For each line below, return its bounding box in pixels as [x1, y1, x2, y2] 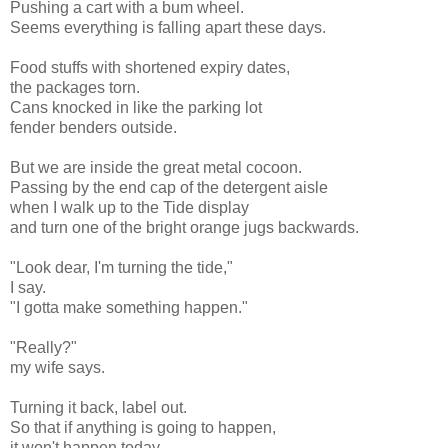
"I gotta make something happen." [10, 298, 248, 316]
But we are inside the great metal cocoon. [10, 158, 302, 176]
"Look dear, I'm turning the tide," [10, 258, 233, 276]
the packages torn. [10, 78, 140, 96]
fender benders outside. [10, 118, 177, 136]
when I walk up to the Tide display [10, 198, 249, 216]
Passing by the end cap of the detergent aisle [10, 178, 328, 196]
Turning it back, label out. [10, 398, 187, 416]
